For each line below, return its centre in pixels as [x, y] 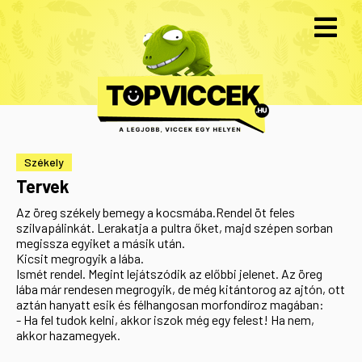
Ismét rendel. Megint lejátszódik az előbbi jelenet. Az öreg [169, 274]
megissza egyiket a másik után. [101, 243]
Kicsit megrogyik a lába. [80, 258]
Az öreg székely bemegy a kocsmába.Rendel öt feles [156, 212]
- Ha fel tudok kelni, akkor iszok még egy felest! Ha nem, [165, 320]
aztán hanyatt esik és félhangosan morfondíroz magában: [170, 304]
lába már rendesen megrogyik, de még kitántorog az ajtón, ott [181, 289]
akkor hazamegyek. [68, 335]
